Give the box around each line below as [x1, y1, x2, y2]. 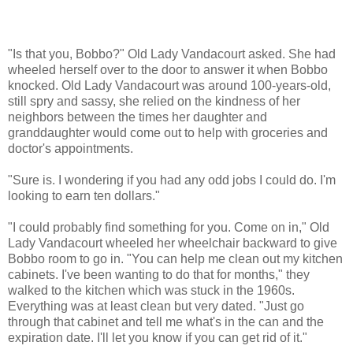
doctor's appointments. [8, 141, 133, 155]
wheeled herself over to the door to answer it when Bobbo [8, 62, 328, 76]
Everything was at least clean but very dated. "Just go [8, 299, 304, 313]
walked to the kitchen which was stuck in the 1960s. [8, 283, 295, 297]
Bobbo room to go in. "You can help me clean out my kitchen [8, 251, 343, 266]
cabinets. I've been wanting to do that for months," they [8, 267, 310, 281]
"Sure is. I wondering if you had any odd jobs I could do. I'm [8, 173, 336, 187]
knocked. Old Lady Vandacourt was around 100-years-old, [8, 78, 331, 92]
